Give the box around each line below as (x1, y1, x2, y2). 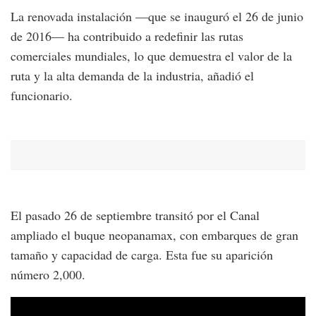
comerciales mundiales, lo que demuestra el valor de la (11, 47, 292, 64)
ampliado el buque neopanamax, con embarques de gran (11, 226, 298, 243)
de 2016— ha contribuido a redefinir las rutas (11, 27, 243, 44)
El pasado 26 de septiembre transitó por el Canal (11, 206, 260, 224)
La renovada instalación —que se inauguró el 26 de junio (11, 7, 303, 25)
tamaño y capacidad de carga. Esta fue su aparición (11, 245, 273, 263)
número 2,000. (11, 265, 85, 283)
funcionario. (11, 86, 73, 104)
